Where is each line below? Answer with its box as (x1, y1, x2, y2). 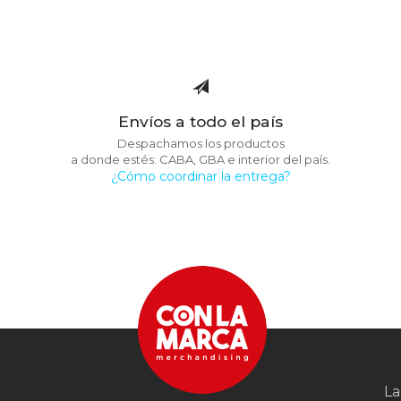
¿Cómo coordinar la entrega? (110, 168, 291, 184)
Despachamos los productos (116, 136, 285, 150)
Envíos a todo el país (118, 112, 283, 131)
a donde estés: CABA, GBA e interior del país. (71, 152, 330, 166)
